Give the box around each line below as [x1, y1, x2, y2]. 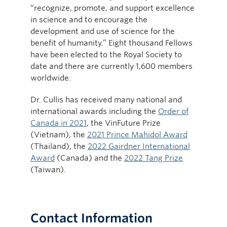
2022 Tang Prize [124, 153, 183, 163]
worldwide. [30, 72, 71, 83]
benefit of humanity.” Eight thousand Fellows [30, 37, 193, 48]
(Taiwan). [30, 164, 66, 174]
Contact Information [30, 210, 153, 225]
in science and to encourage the [30, 14, 147, 24]
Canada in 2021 [30, 118, 87, 128]
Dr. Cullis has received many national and [30, 94, 182, 104]
